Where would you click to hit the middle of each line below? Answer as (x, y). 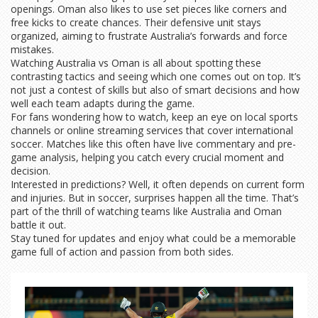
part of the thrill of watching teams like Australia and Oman (146, 211)
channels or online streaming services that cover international (152, 130)
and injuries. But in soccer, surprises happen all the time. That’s (155, 198)
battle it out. (38, 225)
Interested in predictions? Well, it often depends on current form (158, 184)
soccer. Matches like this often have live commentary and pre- (153, 144)
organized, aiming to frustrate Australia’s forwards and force (149, 36)
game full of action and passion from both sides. (122, 252)
